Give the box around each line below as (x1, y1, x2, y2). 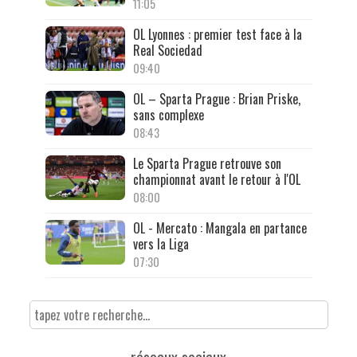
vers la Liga (132, 233, 189, 253)
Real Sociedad (132, 40, 202, 60)
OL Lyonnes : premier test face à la (132, 24, 302, 44)
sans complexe (132, 104, 204, 124)
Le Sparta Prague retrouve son (132, 153, 281, 173)
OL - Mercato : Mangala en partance (132, 218, 307, 237)
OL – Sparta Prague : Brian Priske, (132, 88, 300, 108)
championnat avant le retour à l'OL (132, 169, 300, 189)
